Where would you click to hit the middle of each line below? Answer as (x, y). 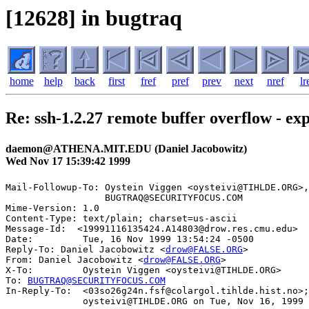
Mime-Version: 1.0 (52, 208)
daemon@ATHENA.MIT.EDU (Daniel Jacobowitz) (126, 148)
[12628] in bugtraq (94, 18)
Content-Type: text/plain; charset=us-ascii (121, 218)
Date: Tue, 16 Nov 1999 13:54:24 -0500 (130, 239)
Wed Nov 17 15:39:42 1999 (68, 161)
